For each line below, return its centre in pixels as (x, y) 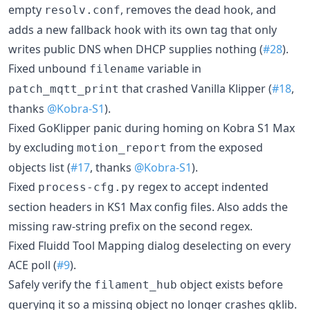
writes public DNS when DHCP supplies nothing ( (136, 49)
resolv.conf (82, 10)
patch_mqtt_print (64, 89)
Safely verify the (51, 284)
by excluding (43, 147)
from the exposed (215, 147)
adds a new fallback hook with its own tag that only (143, 30)
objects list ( (39, 167)
